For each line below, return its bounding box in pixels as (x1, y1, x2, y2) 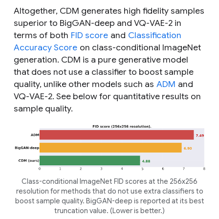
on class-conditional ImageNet (78, 42, 201, 53)
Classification (128, 29, 181, 41)
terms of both (14, 29, 70, 41)
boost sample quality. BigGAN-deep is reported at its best (15, 196, 204, 205)
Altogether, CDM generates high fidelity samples (14, 5, 204, 16)
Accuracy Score (14, 42, 77, 53)
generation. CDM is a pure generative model (14, 54, 188, 65)
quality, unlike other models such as (14, 78, 156, 89)
